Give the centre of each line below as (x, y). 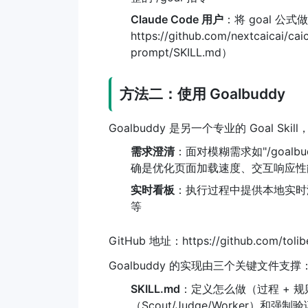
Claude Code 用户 (177, 19)
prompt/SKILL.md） (181, 52)
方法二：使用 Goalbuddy (202, 93)
